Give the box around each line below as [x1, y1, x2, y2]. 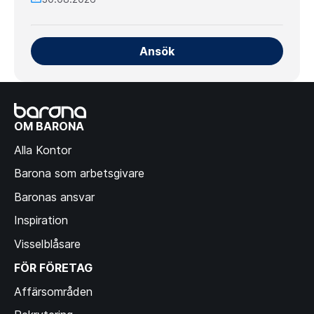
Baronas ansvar [14, 189, 95, 204]
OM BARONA [14, 118, 84, 133]
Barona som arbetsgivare [14, 166, 144, 181]
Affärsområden [14, 284, 93, 299]
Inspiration [14, 213, 68, 228]
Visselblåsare [14, 236, 81, 251]
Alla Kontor [14, 142, 71, 157]
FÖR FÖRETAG [14, 260, 93, 275]
